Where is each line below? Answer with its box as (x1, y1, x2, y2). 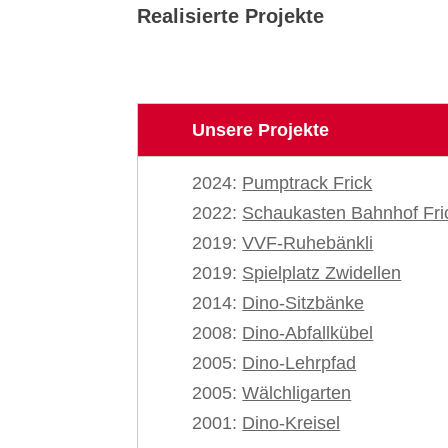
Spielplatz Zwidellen (242, 263, 402, 283)
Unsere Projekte (192, 120, 330, 140)
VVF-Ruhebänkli (242, 233, 374, 253)
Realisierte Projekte (137, 5, 324, 27)
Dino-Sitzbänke (242, 293, 365, 313)
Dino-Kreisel (242, 413, 341, 433)
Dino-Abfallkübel (242, 323, 374, 343)
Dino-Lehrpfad (242, 353, 357, 373)
